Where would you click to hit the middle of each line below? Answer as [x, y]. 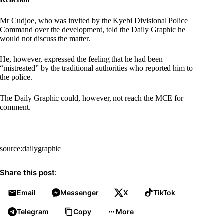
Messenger [80, 193]
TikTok [164, 193]
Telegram [33, 212]
